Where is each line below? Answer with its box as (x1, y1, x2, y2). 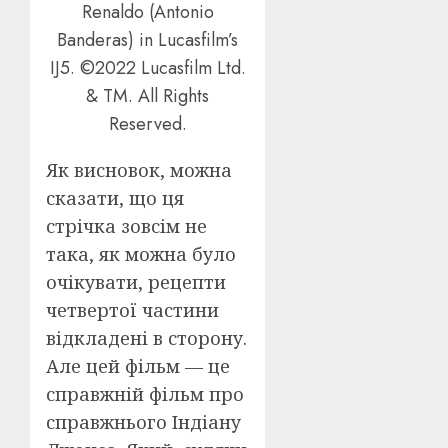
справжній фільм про (46, 382, 244, 407)
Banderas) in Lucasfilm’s (57, 27, 239, 54)
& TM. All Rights (86, 83, 210, 110)
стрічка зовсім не (46, 214, 207, 239)
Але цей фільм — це (46, 354, 230, 379)
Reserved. (108, 111, 187, 138)
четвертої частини (46, 298, 219, 323)
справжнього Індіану (46, 410, 241, 435)
